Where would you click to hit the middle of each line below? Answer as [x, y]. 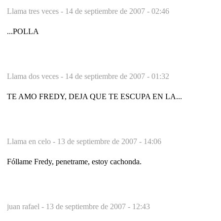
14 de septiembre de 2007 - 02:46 [117, 11]
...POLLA [23, 31]
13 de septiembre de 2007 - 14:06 [109, 141]
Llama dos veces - [36, 76]
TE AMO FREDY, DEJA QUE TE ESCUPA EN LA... [94, 96]
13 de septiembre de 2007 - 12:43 [98, 206]
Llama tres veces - [36, 11]
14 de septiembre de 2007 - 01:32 [117, 76]
